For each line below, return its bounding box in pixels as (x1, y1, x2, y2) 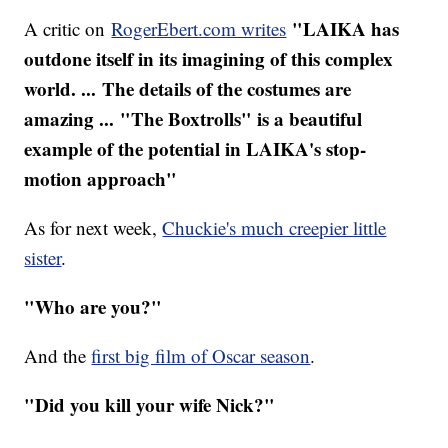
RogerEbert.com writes (111, 16, 287, 42)
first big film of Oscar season (91, 343, 311, 369)
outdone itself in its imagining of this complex (24, 45, 394, 73)
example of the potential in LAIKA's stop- (24, 135, 367, 163)
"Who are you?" (24, 293, 163, 321)
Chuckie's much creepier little (162, 215, 387, 241)
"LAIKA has (292, 15, 400, 43)
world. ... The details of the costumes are (24, 75, 352, 103)
